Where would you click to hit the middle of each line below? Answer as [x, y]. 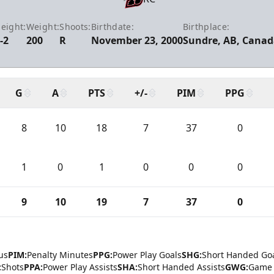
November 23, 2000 [137, 40]
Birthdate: [113, 27]
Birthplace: [206, 27]
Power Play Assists [80, 267]
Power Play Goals [147, 255]
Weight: [43, 27]
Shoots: [75, 27]
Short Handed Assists [181, 267]
